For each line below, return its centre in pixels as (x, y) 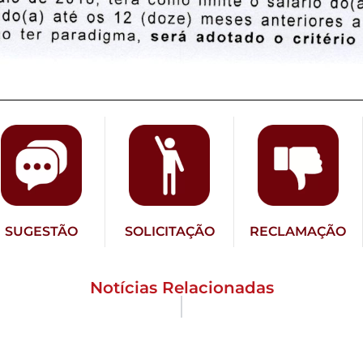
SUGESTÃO (41, 232)
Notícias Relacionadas (181, 288)
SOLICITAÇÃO (169, 232)
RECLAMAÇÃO (298, 232)
